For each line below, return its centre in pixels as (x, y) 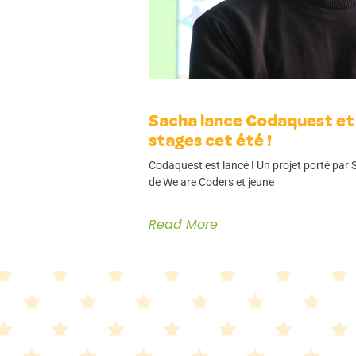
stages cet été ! (210, 141)
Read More (183, 225)
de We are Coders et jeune (211, 182)
